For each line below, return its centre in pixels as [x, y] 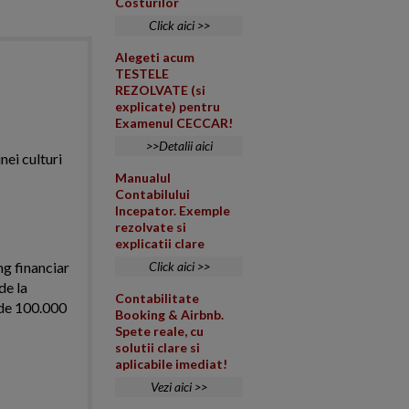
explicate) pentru [168, 106]
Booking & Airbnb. [169, 315]
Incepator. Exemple [173, 210]
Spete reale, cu [159, 331]
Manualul [143, 178]
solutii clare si [157, 347]
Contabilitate [157, 298]
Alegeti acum [155, 57]
